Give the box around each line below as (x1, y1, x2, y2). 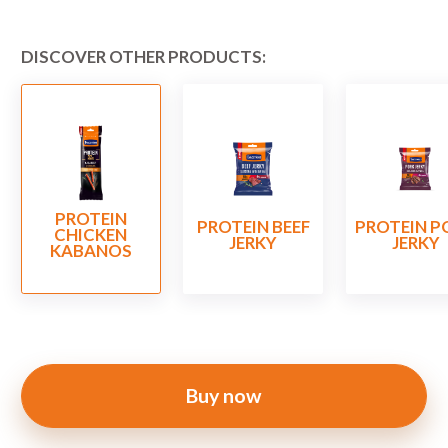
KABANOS (49, 239, 132, 261)
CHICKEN (54, 223, 128, 245)
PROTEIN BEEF (196, 215, 310, 237)
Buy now (186, 384, 262, 408)
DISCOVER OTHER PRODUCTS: (21, 46, 266, 68)
